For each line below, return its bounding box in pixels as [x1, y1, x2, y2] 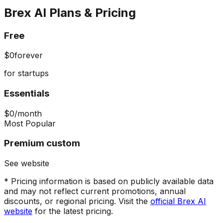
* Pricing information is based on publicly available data [4, 176, 214, 187]
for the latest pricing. [35, 206, 113, 217]
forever [14, 50, 43, 61]
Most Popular [4, 118, 56, 128]
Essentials [4, 87, 49, 99]
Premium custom [4, 137, 80, 149]
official [150, 196, 177, 207]
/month [14, 108, 42, 118]
